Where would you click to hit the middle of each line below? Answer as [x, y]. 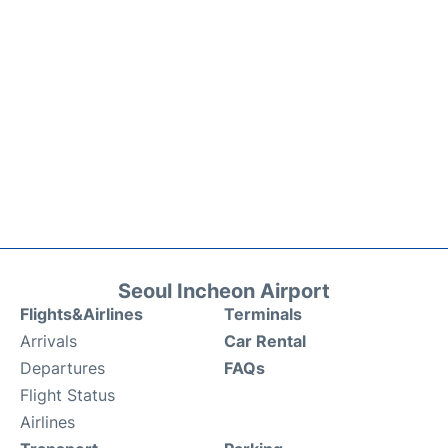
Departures [62, 367]
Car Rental [265, 340]
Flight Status [67, 394]
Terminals [263, 313]
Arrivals [48, 340]
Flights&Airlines [81, 313]
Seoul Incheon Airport [224, 290]
